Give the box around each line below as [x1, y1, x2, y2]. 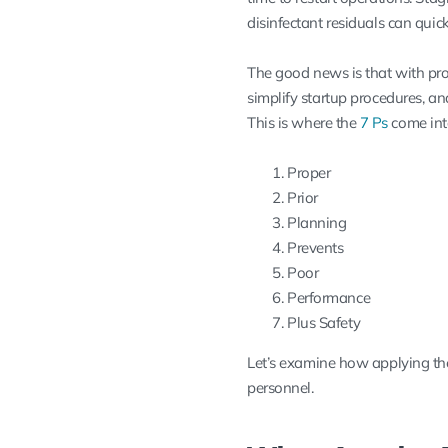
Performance [287, 288, 371, 308]
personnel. [247, 378, 314, 398]
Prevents [287, 238, 344, 258]
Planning [287, 213, 347, 233]
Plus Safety [287, 313, 361, 333]
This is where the [247, 113, 360, 133]
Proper [287, 163, 331, 183]
